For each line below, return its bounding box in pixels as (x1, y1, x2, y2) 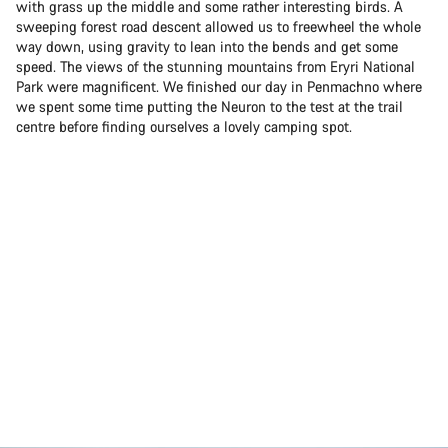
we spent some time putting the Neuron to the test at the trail (16, 97, 403, 117)
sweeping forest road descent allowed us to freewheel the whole (16, 17, 421, 37)
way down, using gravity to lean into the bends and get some (16, 37, 398, 57)
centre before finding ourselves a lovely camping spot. (16, 117, 352, 137)
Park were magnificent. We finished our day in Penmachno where (16, 77, 422, 97)
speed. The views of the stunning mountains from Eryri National (16, 57, 415, 77)
